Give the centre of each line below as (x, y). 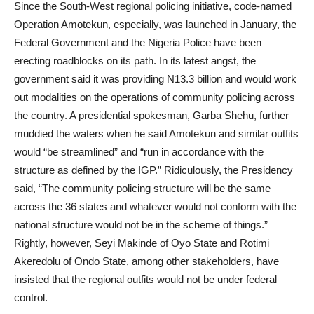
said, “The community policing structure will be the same (142, 188)
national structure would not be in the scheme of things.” (141, 225)
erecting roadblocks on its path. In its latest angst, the (135, 61)
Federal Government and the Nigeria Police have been (138, 42)
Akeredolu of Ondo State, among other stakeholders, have (146, 261)
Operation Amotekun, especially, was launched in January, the (155, 24)
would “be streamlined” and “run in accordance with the (139, 152)
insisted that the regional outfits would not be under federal (145, 279)
